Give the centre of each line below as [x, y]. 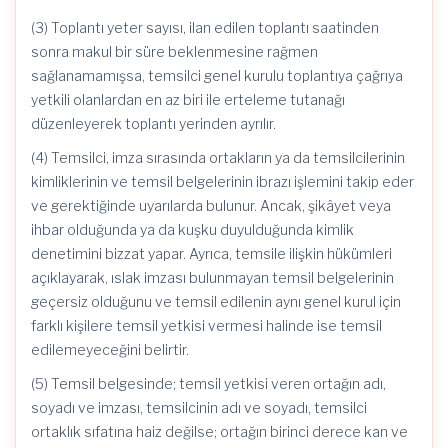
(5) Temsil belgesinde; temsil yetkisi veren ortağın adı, [208, 383]
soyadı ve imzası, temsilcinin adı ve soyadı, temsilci [199, 407]
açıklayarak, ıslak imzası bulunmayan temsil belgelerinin [212, 277]
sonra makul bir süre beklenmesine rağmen [174, 51]
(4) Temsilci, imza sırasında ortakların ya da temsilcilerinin [218, 157]
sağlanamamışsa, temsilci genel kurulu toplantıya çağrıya [217, 75]
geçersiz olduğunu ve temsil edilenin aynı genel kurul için [216, 301]
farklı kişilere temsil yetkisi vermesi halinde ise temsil [206, 325]
